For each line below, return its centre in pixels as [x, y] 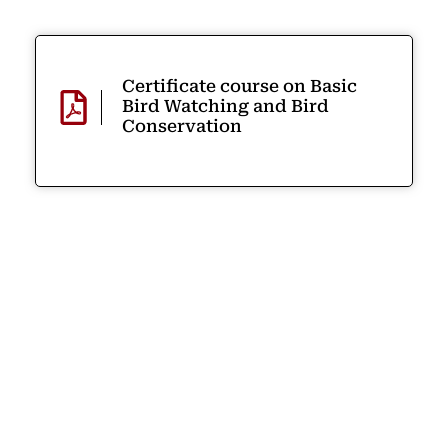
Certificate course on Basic [239, 85]
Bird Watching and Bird [225, 105]
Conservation [182, 125]
